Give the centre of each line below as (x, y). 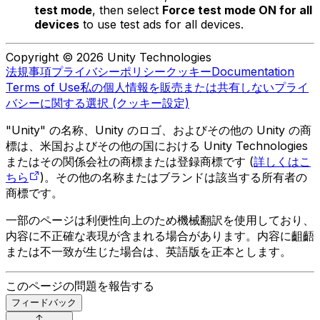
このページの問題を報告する (80, 285)
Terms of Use (43, 87)
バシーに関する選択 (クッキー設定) (97, 102)
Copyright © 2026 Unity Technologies (109, 57)
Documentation (253, 71)
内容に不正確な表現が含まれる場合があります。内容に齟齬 (160, 235)
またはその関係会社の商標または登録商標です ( (130, 161)
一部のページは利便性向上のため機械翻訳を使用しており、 (160, 220)
